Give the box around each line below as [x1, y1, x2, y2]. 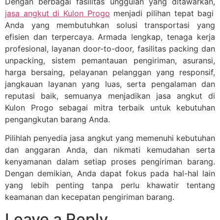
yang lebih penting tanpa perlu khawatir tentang [5, 180, 215, 191]
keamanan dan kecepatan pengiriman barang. [5, 192, 174, 202]
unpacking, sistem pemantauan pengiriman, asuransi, [5, 55, 215, 66]
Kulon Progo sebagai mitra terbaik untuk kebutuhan [5, 103, 215, 113]
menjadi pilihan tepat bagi [110, 8, 214, 19]
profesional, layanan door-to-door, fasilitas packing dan [5, 44, 215, 54]
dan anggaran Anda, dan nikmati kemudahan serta [5, 145, 215, 155]
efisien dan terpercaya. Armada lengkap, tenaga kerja [5, 32, 215, 42]
